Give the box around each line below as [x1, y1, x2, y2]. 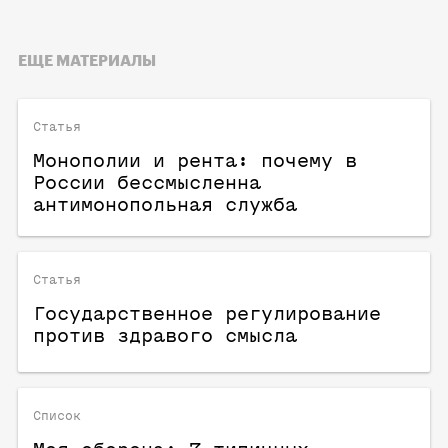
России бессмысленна [33, 172, 261, 193]
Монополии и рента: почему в [33, 150, 357, 171]
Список [33, 408, 81, 422]
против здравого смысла [33, 325, 297, 346]
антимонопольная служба [33, 194, 297, 215]
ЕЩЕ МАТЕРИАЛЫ [18, 53, 156, 69]
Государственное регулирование [33, 303, 381, 324]
